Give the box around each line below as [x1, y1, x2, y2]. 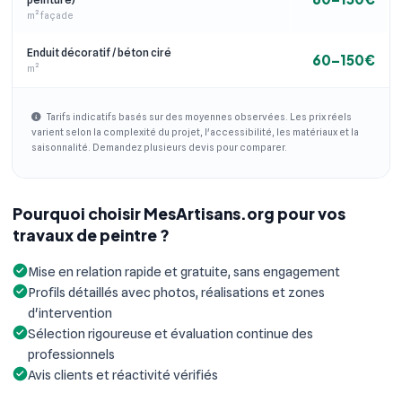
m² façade [27, 9, 74, 21]
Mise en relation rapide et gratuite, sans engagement [28, 264, 340, 280]
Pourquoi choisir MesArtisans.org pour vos [13, 203, 345, 223]
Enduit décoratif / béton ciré [27, 45, 171, 59]
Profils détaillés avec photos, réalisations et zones [28, 284, 325, 301]
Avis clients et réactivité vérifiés [28, 367, 218, 383]
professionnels [28, 346, 115, 363]
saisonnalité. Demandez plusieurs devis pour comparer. [31, 142, 287, 153]
